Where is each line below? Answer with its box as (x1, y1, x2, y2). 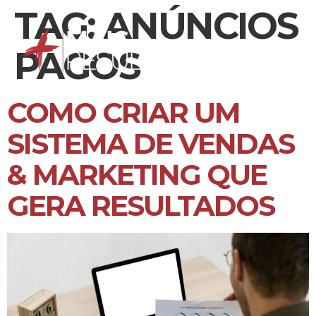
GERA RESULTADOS (7, 188, 274, 223)
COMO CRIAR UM (7, 95, 240, 130)
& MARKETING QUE (7, 157, 267, 192)
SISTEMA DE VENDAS (7, 126, 294, 161)
